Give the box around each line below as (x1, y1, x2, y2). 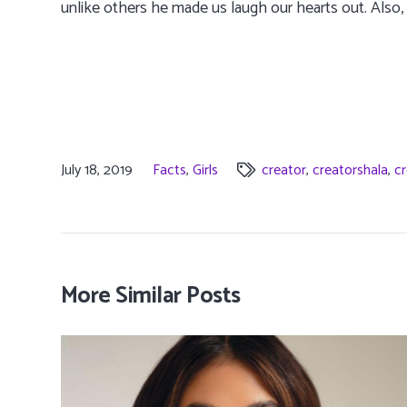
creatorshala (312, 158, 388, 184)
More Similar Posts (61, 277, 241, 316)
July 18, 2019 (61, 158, 133, 184)
